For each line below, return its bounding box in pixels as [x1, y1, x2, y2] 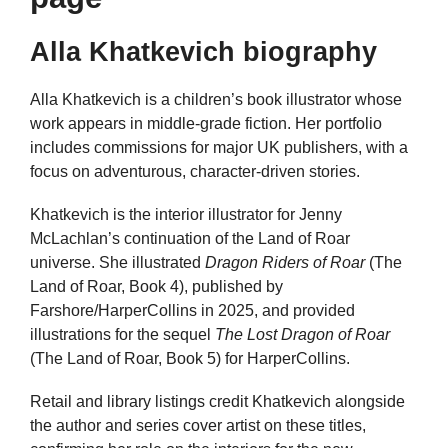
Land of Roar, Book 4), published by [30, 278, 283, 296]
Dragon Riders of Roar [205, 254, 365, 272]
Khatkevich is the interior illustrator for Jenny [30, 206, 342, 224]
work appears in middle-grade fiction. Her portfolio [30, 115, 382, 132]
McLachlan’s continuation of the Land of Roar [30, 230, 350, 248]
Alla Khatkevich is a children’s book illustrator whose [30, 91, 402, 108]
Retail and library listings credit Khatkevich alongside [30, 393, 405, 411]
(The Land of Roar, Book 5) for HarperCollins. [30, 350, 350, 368]
